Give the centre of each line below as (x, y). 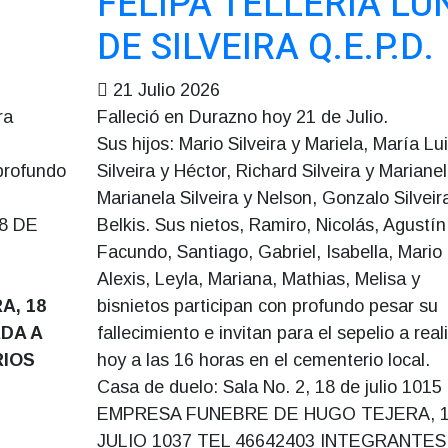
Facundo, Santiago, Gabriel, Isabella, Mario (269, 252)
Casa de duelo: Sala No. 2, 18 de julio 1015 (269, 387)
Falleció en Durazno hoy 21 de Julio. (242, 117)
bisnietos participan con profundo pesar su (267, 306)
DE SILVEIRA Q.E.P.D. (265, 47)
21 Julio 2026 (166, 90)
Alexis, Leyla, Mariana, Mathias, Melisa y (258, 279)
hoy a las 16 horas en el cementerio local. (263, 360)
